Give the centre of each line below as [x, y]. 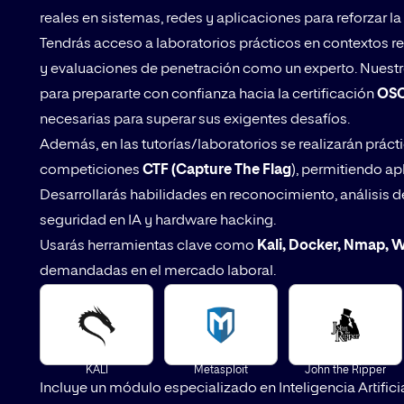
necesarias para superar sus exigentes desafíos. [195, 120]
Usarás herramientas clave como [148, 247]
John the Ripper [346, 371]
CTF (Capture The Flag [216, 171]
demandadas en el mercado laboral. [158, 272]
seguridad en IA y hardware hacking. [158, 221]
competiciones [90, 171]
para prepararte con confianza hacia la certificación [207, 95]
